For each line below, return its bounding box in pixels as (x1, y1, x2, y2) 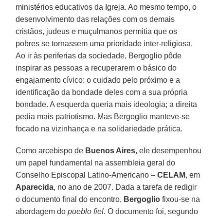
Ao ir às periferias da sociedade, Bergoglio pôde (16, 51, 182, 60)
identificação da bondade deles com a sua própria (16, 88, 188, 96)
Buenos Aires (85, 146, 136, 155)
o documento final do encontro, (16, 195, 124, 203)
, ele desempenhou (135, 146, 202, 155)
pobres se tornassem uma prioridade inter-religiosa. (16, 39, 193, 48)
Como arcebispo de (16, 146, 86, 155)
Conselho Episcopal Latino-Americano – (16, 170, 158, 179)
